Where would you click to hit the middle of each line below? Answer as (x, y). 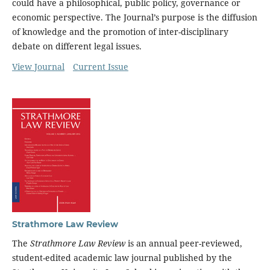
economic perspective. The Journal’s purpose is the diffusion (134, 17)
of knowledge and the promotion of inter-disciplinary (120, 31)
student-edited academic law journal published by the (122, 257)
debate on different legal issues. (77, 46)
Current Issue (100, 66)
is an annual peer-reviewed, (184, 243)
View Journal (38, 66)
